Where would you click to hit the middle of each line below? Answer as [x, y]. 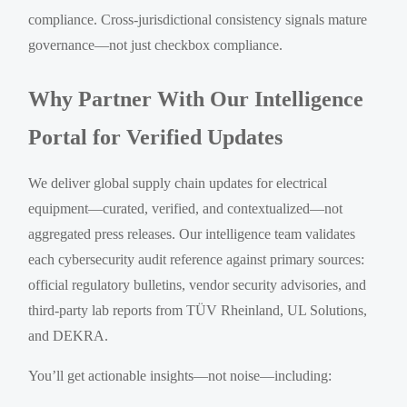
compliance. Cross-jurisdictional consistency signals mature [198, 19]
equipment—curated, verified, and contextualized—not [186, 208]
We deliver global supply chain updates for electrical [178, 183]
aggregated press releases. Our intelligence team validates [192, 233]
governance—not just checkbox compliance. [156, 45]
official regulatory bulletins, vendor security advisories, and [198, 284]
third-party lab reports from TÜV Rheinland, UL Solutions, [198, 310]
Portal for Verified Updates [156, 137]
